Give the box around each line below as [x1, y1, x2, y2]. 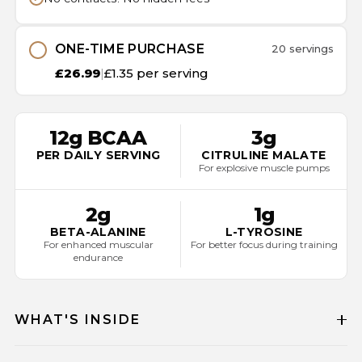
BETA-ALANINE [50, 225, 146, 239]
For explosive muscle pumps [198, 162, 330, 174]
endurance [74, 251, 123, 263]
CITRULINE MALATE [201, 148, 326, 162]
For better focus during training [190, 238, 338, 250]
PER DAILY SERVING [36, 148, 161, 162]
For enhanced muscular [43, 238, 154, 250]
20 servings [271, 41, 334, 55]
